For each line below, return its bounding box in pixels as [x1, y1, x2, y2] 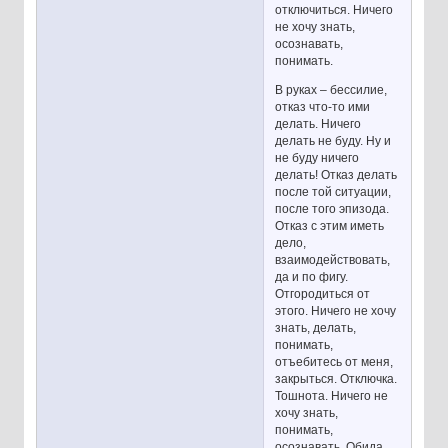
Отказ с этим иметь [275, 219, 385, 234]
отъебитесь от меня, [275, 355, 394, 370]
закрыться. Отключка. [275, 372, 398, 387]
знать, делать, [275, 321, 357, 336]
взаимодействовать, [275, 253, 391, 268]
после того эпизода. [275, 202, 390, 217]
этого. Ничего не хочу [275, 304, 397, 319]
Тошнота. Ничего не [275, 389, 389, 404]
